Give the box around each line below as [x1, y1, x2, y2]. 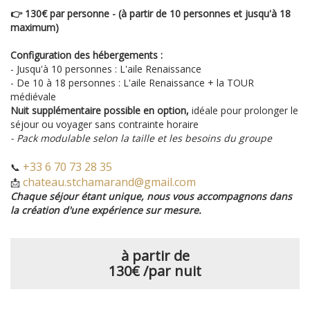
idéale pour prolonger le [189, 104, 298, 118]
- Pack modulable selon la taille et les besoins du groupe [10, 131, 272, 145]
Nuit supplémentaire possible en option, [10, 104, 189, 118]
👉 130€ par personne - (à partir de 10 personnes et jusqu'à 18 [10, 7, 291, 21]
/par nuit [140, 262, 201, 281]
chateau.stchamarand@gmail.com [23, 174, 196, 190]
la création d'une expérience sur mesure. [10, 203, 201, 217]
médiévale [10, 90, 56, 104]
